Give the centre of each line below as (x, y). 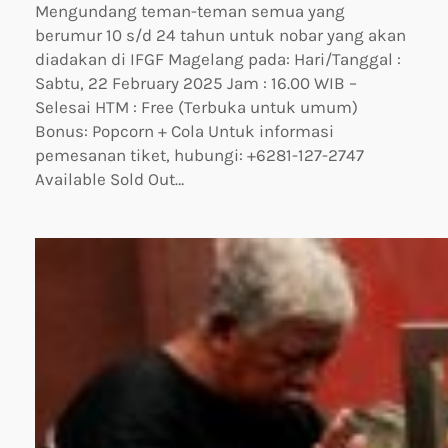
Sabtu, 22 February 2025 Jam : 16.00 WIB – (196, 82)
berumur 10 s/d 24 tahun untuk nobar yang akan (220, 34)
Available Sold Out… (109, 178)
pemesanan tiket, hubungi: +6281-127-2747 (199, 154)
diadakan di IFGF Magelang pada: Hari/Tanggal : (218, 58)
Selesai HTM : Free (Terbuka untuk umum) (196, 106)
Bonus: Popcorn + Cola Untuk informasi (184, 130)
